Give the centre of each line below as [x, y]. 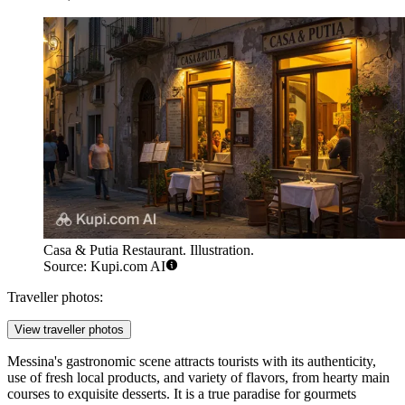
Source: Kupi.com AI [104, 266]
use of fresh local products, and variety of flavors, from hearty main [198, 377]
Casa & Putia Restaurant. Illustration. [149, 250]
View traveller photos [69, 329]
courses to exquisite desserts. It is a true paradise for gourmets [182, 393]
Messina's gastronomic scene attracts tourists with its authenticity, [192, 361]
